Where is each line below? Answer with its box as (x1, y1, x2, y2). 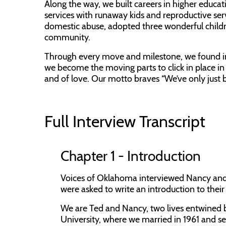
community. (44, 32, 90, 43)
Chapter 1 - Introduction (61, 147, 201, 164)
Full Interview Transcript (44, 111, 205, 131)
